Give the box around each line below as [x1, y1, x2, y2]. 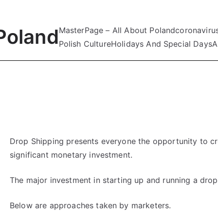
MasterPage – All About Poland [58, 25, 176, 35]
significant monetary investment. [10, 150, 133, 160]
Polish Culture [58, 39, 111, 49]
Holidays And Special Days [110, 39, 212, 49]
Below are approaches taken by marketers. [10, 200, 171, 210]
